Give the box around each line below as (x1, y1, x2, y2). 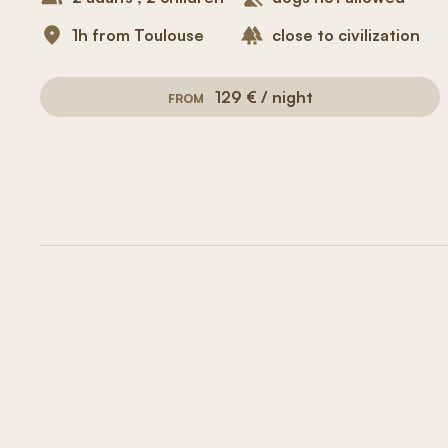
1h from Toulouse (72, 25, 204, 45)
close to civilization (272, 25, 420, 45)
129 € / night (214, 87, 313, 107)
